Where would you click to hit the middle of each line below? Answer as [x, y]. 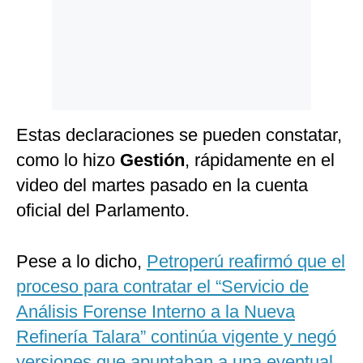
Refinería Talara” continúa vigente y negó [176, 337]
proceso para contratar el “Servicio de [162, 287]
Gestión [152, 160]
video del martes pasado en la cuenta [162, 186]
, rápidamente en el [260, 160]
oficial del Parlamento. [103, 211]
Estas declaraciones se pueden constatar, [179, 135]
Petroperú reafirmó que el [246, 262]
